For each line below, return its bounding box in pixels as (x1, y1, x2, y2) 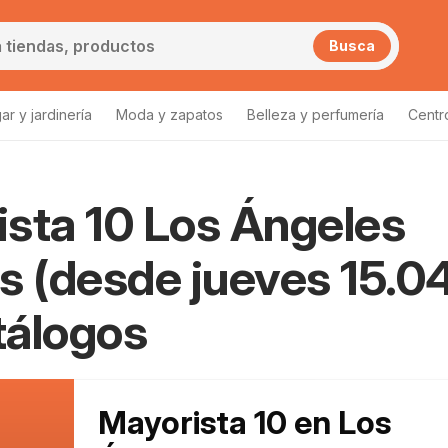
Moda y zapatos (116, 106, 223, 123)
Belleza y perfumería (247, 106, 384, 123)
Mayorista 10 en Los (98, 403, 391, 442)
